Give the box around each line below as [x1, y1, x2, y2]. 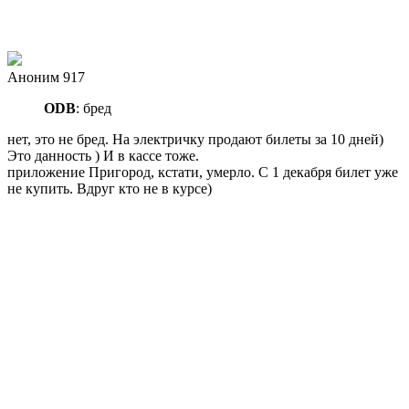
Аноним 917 [7, 68, 85, 85]
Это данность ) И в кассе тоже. [7, 147, 199, 163]
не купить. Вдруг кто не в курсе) [7, 180, 212, 196]
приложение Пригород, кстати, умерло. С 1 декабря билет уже [7, 163, 398, 180]
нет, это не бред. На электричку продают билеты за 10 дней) [7, 131, 383, 147]
